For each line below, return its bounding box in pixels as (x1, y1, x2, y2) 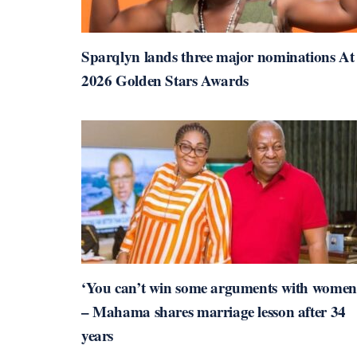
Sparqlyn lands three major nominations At (81, 45, 355, 68)
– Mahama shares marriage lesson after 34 (81, 300, 346, 323)
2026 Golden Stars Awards (81, 69, 249, 92)
